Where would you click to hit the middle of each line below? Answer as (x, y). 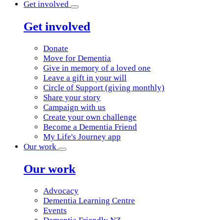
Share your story (72, 98)
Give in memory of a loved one (97, 68)
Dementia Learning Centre (89, 201)
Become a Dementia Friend (90, 127)
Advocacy (61, 191)
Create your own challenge (90, 117)
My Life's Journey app (82, 137)
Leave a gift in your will (85, 78)
